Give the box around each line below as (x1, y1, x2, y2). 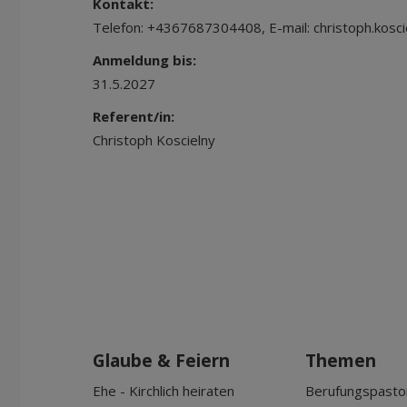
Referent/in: (93, 107, 174, 125)
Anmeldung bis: (93, 51, 196, 69)
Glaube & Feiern (93, 349, 230, 372)
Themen (305, 349, 376, 372)
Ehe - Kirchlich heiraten (93, 382, 234, 400)
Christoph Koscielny (93, 131, 215, 149)
